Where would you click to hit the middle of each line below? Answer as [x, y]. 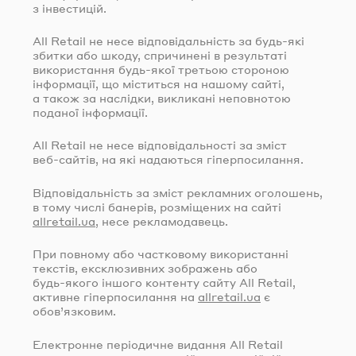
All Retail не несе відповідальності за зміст [160, 145]
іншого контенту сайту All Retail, [197, 282]
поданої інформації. [90, 112]
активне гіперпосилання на [115, 297]
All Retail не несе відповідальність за [144, 41]
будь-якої [147, 70]
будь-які [280, 41]
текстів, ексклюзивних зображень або [145, 268]
